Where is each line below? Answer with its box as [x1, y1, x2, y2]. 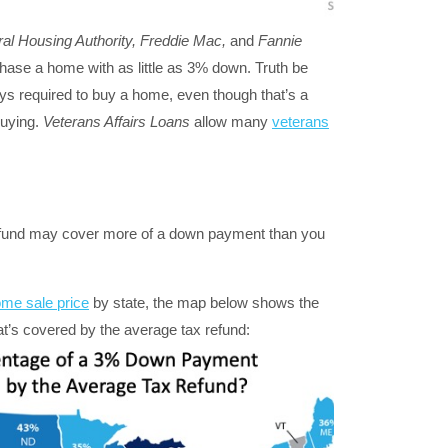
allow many [190, 112, 272, 130]
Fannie [254, 31, 302, 49]
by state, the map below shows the [89, 293, 319, 311]
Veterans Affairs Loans [43, 112, 190, 130]
